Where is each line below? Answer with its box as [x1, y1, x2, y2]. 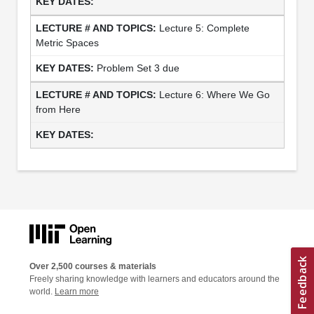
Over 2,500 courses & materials [29, 261, 156, 272]
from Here [35, 103, 81, 115]
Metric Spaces [35, 36, 102, 48]
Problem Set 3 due [96, 62, 179, 74]
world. [29, 287, 55, 297]
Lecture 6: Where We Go [158, 88, 270, 100]
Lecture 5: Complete [158, 22, 250, 34]
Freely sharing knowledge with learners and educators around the [29, 274, 280, 285]
